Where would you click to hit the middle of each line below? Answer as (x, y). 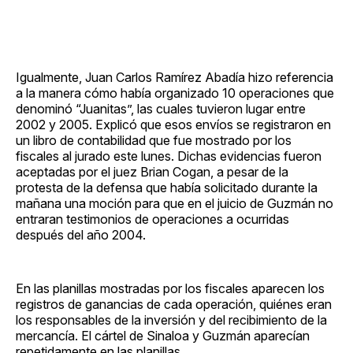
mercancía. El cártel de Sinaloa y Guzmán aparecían (163, 335)
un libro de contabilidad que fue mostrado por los (154, 140)
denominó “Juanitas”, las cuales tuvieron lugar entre (161, 108)
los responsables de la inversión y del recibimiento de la (171, 320)
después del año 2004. (81, 234)
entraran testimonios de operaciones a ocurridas (152, 219)
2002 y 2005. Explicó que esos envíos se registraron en (173, 124)
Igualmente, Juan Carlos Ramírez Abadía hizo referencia (175, 77)
